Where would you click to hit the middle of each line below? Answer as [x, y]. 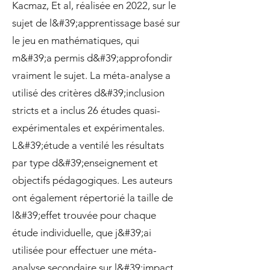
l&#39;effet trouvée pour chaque [84, 215]
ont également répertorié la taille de [93, 198]
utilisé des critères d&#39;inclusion [88, 93]
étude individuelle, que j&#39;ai [82, 233]
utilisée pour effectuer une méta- [84, 250]
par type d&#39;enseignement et [85, 163]
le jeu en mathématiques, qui [76, 40]
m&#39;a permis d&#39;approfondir [92, 58]
